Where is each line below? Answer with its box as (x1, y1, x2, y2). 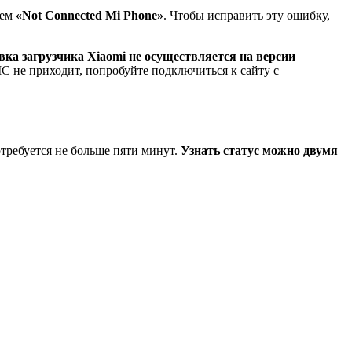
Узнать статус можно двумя (181, 144, 338, 158)
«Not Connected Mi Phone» (16, 8, 163, 22)
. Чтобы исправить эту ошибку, (163, 8, 330, 22)
